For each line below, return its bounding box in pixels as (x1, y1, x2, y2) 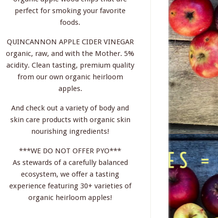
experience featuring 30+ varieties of (9, 181, 131, 190)
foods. (60, 18, 80, 27)
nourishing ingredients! (31, 127, 109, 136)
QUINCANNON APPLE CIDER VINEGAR (6, 37, 134, 46)
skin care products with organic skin (10, 115, 130, 124)
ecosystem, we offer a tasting (21, 169, 119, 179)
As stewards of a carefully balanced (12, 158, 128, 167)
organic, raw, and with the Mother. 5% (6, 49, 134, 58)
